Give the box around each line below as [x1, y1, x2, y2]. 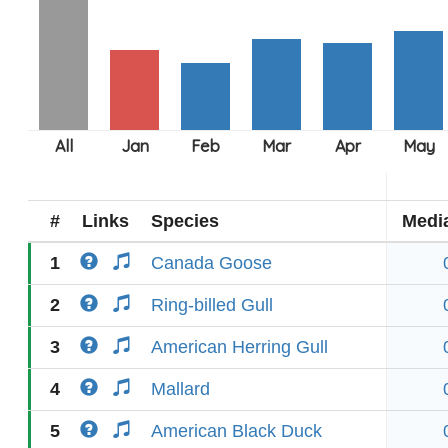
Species [151, 211, 219, 231]
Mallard [151, 379, 210, 399]
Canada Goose [151, 253, 272, 273]
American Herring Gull [151, 337, 328, 357]
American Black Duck [151, 421, 322, 441]
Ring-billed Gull [151, 295, 273, 315]
